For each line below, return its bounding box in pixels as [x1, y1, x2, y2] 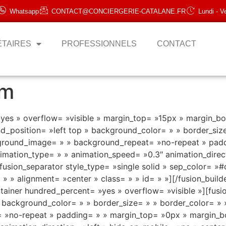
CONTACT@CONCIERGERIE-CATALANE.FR [51, 7, 186, 15]
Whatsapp [10, 7, 39, 15]
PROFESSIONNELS [62, 39, 137, 48]
